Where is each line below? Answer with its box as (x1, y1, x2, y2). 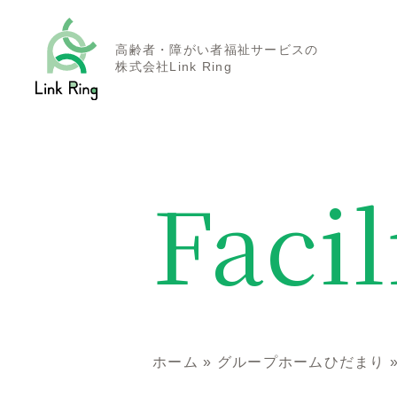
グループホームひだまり (216, 354, 385, 370)
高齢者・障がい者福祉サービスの (115, 43, 319, 58)
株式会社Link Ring (115, 59, 232, 74)
